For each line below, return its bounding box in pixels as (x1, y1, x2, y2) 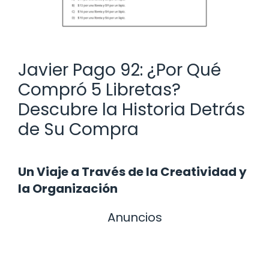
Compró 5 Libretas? (18, 77, 181, 101)
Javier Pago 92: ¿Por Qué (18, 58, 221, 82)
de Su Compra (18, 117, 139, 141)
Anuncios (107, 208, 162, 226)
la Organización (18, 180, 118, 197)
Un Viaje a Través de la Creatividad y (18, 163, 247, 180)
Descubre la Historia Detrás (18, 97, 245, 121)
